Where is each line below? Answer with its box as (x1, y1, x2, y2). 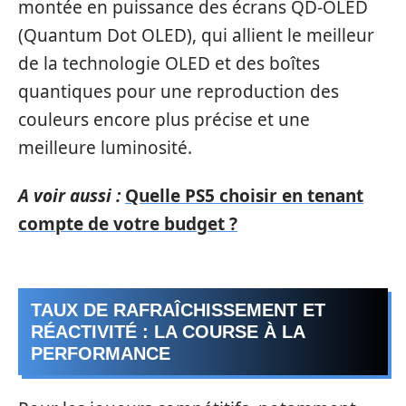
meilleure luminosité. (18, 135, 192, 159)
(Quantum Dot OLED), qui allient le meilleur (18, 23, 374, 47)
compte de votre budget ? (18, 212, 237, 236)
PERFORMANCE (31, 343, 170, 363)
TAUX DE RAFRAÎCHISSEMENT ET (31, 299, 325, 320)
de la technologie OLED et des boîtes (18, 51, 320, 75)
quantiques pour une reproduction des (18, 79, 339, 103)
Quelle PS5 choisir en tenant (125, 184, 363, 208)
